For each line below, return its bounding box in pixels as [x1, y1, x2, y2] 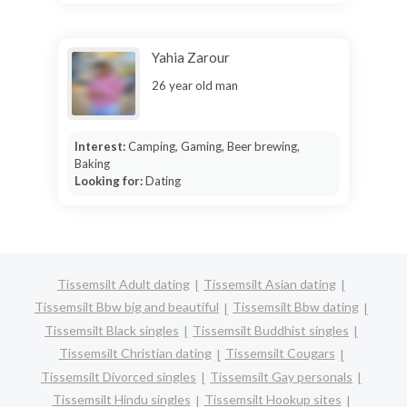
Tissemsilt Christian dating [58, 345, 212, 362]
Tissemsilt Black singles [45, 322, 179, 338]
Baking [74, 155, 110, 171]
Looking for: [74, 173, 145, 188]
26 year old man [152, 77, 238, 93]
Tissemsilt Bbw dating [233, 299, 359, 315]
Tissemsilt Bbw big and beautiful [35, 299, 219, 315]
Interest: [74, 138, 128, 154]
